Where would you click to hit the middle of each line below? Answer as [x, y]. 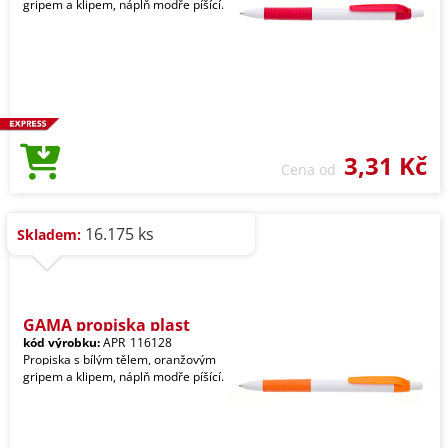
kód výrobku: [61, 342]
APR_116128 [136, 342]
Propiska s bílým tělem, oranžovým [119, 359]
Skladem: [49, 234]
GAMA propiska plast [106, 325]
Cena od [312, 169]
